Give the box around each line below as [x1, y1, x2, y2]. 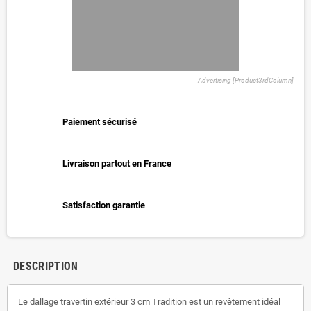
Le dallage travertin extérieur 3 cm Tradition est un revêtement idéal [18, 296, 280, 307]
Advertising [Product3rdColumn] [198, 75, 294, 85]
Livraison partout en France [62, 158, 171, 169]
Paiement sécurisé [62, 116, 137, 127]
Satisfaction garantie [62, 199, 145, 210]
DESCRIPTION [13, 259, 78, 273]
